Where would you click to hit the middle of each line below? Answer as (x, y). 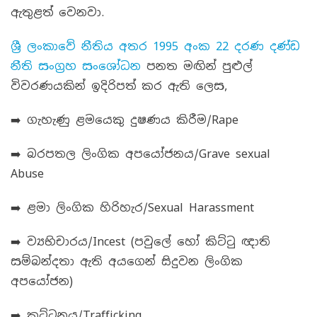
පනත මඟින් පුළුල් (197, 66)
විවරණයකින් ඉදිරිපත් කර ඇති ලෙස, (119, 86)
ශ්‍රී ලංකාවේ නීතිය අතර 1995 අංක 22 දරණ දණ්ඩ (155, 46)
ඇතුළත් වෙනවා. (57, 12)
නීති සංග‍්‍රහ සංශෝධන (76, 66)
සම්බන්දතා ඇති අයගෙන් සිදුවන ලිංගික (127, 261)
